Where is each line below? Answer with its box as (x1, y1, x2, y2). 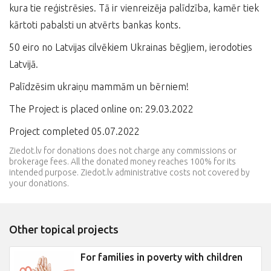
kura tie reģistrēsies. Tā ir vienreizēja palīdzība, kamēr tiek (9, 2, 259, 13)
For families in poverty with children (80, 252, 243, 263)
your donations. (9, 178, 69, 188)
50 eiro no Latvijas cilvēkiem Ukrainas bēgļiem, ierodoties (9, 42, 252, 53)
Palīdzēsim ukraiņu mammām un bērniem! (9, 81, 189, 92)
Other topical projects (9, 223, 119, 235)
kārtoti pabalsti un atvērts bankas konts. (9, 19, 181, 30)
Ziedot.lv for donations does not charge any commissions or (9, 146, 237, 155)
